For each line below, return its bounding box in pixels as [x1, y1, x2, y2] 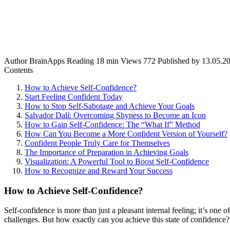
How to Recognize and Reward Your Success [25, 166, 172, 175]
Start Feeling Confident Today [25, 92, 123, 101]
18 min [94, 56, 119, 65]
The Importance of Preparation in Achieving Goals [25, 147, 188, 157]
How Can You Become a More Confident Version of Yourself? [25, 129, 227, 138]
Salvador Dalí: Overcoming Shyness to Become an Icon [25, 110, 206, 120]
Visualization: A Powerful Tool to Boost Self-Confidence [25, 157, 209, 166]
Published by [158, 56, 200, 65]
